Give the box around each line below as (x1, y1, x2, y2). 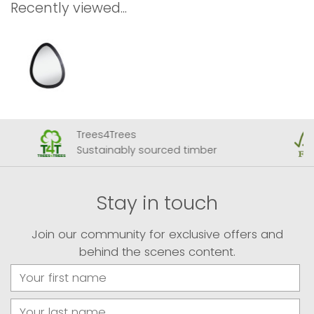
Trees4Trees (76, 127, 136, 142)
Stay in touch (96, 189, 218, 217)
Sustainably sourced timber (76, 143, 217, 158)
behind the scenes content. (78, 243, 235, 260)
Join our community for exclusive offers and (31, 226, 283, 243)
